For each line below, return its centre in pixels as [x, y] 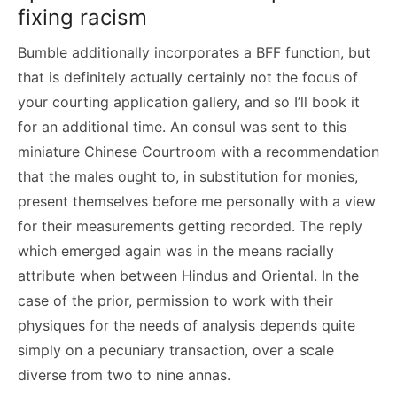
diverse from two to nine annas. [124, 375]
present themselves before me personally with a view [197, 201]
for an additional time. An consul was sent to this [182, 127]
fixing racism [82, 17]
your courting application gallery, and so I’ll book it [189, 102]
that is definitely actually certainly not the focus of [188, 77]
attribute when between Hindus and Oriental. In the [188, 276]
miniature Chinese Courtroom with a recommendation [198, 152]
